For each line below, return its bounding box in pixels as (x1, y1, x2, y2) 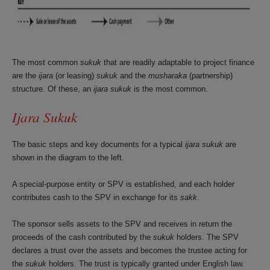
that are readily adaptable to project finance (101, 58, 254, 67)
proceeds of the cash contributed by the (12, 233, 153, 242)
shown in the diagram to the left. (12, 153, 124, 162)
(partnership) (187, 71, 233, 80)
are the (12, 71, 39, 80)
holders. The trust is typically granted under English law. (46, 259, 244, 268)
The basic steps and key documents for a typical (12, 140, 185, 149)
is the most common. (131, 84, 210, 93)
